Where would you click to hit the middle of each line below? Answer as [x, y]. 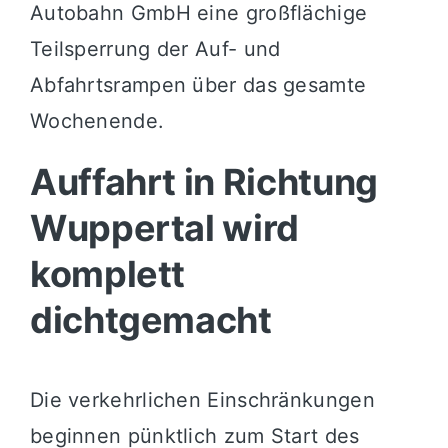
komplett [107, 273]
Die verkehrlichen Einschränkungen [202, 400]
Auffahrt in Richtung [203, 181]
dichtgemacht [150, 319]
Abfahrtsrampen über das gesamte [198, 84]
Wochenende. [97, 120]
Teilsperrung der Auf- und [155, 48]
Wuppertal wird [164, 227]
